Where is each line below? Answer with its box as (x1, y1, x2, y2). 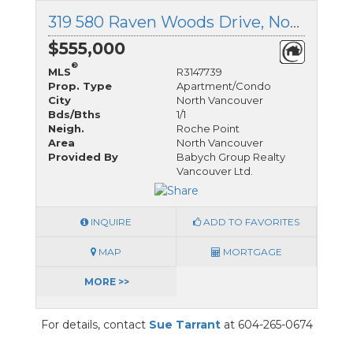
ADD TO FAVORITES (201, 216, 299, 229)
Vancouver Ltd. (176, 164, 253, 177)
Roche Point (176, 121, 240, 135)
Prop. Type (48, 79, 112, 92)
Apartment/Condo (176, 79, 271, 92)
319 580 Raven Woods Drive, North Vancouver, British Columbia (290, 12, 299, 32)
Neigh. (48, 121, 84, 135)
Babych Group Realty (176, 150, 285, 163)
